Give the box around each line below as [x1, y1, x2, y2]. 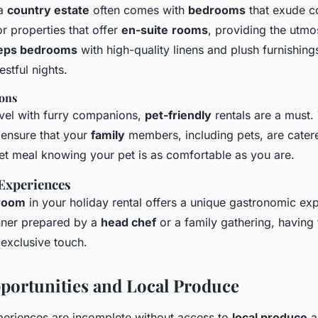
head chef [101, 214, 156, 229]
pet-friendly [145, 107, 212, 122]
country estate [7, 2, 89, 17]
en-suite [121, 22, 168, 37]
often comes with [89, 2, 188, 17]
